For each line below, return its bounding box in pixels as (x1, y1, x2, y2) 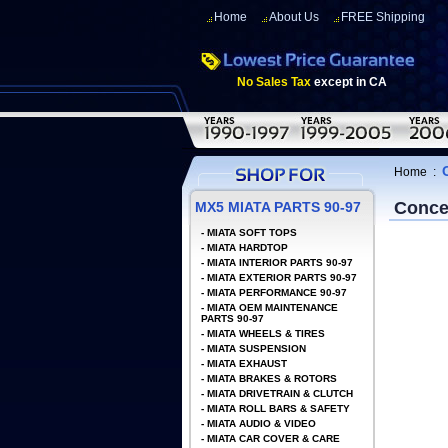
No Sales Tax (237, 75, 311, 89)
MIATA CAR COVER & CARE (207, 433, 340, 444)
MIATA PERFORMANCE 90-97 (207, 287, 347, 298)
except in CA (311, 75, 387, 89)
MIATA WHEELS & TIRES (207, 328, 325, 339)
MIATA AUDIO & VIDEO (207, 418, 316, 429)
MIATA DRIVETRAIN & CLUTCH (207, 388, 353, 399)
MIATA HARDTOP (207, 242, 288, 253)
